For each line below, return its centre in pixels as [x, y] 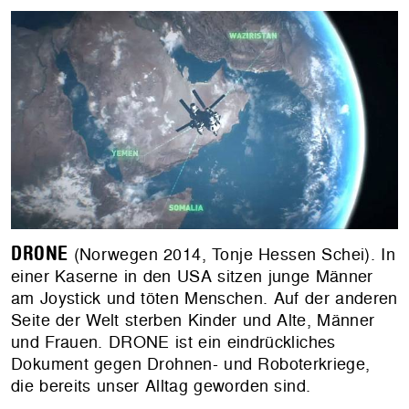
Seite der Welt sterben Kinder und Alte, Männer [193, 320]
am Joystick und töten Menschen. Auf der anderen [204, 298]
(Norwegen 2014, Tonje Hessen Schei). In [231, 254]
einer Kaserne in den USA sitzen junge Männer [192, 276]
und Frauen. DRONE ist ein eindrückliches [173, 341]
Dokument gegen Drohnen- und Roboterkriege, [191, 363]
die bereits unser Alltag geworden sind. [161, 385]
